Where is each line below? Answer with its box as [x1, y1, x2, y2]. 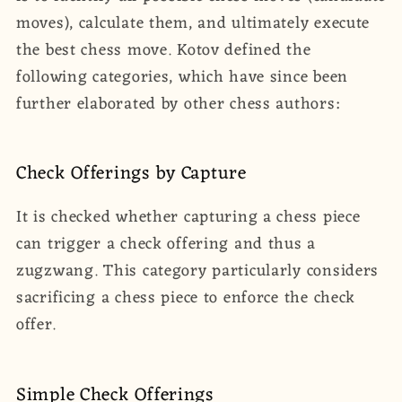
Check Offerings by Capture [16, 158, 247, 191]
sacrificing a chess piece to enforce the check [16, 284, 356, 313]
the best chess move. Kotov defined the [16, 35, 311, 65]
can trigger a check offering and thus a [16, 230, 317, 259]
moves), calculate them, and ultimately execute [16, 8, 371, 38]
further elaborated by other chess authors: [16, 89, 340, 118]
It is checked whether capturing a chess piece [16, 203, 361, 232]
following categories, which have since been [16, 62, 348, 92]
